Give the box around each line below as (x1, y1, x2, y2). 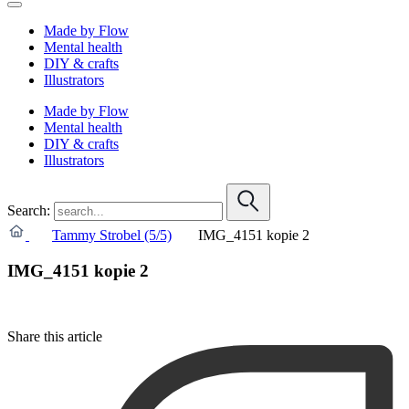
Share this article (7, 329, 102, 345)
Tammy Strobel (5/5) (52, 226, 172, 243)
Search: (7, 202, 50, 218)
